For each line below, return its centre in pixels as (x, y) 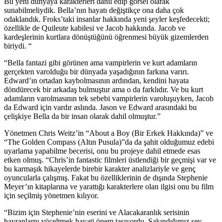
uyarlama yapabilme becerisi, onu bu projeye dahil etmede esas (102, 151)
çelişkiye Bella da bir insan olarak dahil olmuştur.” (82, 116)
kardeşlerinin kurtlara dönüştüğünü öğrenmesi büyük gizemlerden (106, 37)
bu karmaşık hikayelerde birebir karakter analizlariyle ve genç (100, 168)
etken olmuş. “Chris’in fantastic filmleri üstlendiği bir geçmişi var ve (110, 160)
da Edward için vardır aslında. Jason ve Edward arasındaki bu (100, 107)
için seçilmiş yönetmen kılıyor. (51, 195)
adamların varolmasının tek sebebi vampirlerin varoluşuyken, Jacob (109, 98)
